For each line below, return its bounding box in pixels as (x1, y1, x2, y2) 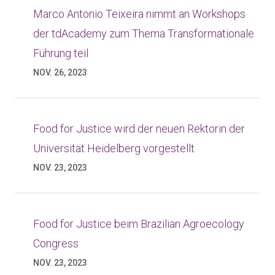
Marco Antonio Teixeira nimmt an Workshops (33, 7, 246, 20)
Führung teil (33, 47, 88, 60)
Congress (33, 237, 79, 250)
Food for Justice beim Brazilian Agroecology (33, 217, 244, 230)
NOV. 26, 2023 (33, 68, 87, 77)
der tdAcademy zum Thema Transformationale (33, 27, 254, 40)
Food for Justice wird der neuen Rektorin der (33, 122, 245, 135)
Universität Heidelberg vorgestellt (33, 142, 195, 155)
